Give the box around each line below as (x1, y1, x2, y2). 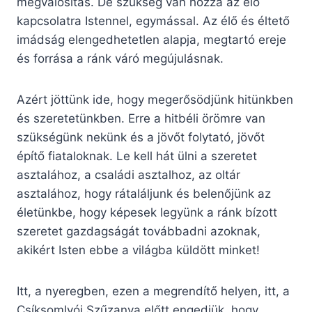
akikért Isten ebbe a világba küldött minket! (17, 243, 260, 258)
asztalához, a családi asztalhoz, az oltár (17, 168, 240, 182)
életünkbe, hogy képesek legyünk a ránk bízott (17, 205, 277, 220)
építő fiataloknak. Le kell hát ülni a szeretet (17, 149, 257, 164)
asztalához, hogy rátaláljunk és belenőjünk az (17, 187, 271, 201)
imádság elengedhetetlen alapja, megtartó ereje (17, 33, 286, 47)
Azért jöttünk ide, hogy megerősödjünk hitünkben (17, 93, 293, 107)
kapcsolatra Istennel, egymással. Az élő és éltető (17, 14, 290, 29)
